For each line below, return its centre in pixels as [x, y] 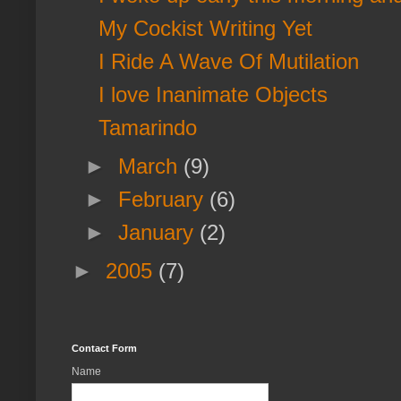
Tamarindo [147, 127]
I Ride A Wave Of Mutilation [228, 61]
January [159, 232]
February [164, 199]
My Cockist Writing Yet [205, 28]
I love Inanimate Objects [213, 94]
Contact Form [104, 348]
